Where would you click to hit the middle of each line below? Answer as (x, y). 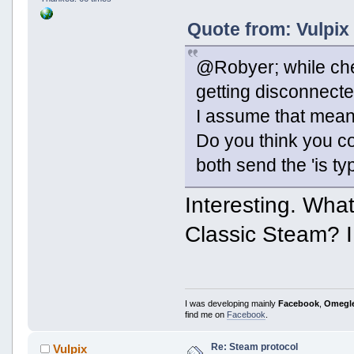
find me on (206, 314)
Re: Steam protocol (254, 346)
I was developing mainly (232, 303)
